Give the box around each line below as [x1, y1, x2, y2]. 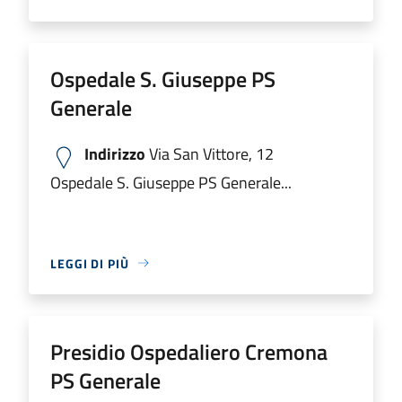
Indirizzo [84, 141, 145, 166]
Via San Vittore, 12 [145, 141, 274, 166]
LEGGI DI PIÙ [50, 253, 129, 273]
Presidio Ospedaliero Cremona [50, 335, 328, 368]
